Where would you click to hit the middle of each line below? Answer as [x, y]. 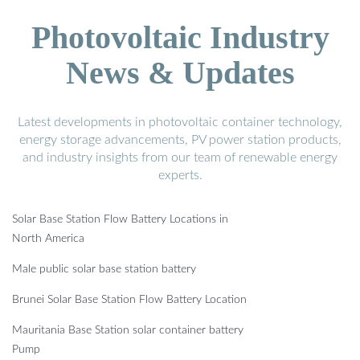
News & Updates [180, 72]
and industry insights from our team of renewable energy [180, 157]
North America [48, 238]
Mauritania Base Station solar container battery [128, 330]
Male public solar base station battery [104, 269]
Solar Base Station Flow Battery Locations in [120, 219]
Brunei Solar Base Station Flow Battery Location [129, 299]
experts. [180, 175]
